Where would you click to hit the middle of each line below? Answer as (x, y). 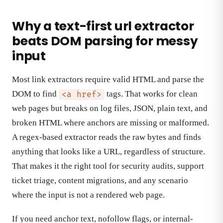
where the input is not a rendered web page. (88, 195)
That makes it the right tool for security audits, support (108, 166)
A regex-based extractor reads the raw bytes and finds (107, 137)
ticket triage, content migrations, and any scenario (100, 181)
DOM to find (35, 94)
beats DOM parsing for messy (105, 41)
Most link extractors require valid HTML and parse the (108, 80)
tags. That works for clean (151, 94)
